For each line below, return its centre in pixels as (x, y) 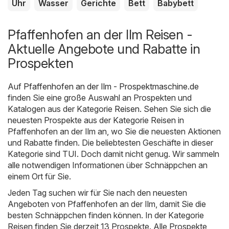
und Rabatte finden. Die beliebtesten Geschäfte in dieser (110, 143)
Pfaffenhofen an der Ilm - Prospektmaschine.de (111, 87)
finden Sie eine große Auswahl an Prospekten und (100, 98)
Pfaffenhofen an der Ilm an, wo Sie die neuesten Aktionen (114, 132)
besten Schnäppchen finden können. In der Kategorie (106, 215)
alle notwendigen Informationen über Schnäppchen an (108, 165)
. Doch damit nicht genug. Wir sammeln (148, 154)
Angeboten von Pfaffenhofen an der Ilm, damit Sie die (107, 204)
